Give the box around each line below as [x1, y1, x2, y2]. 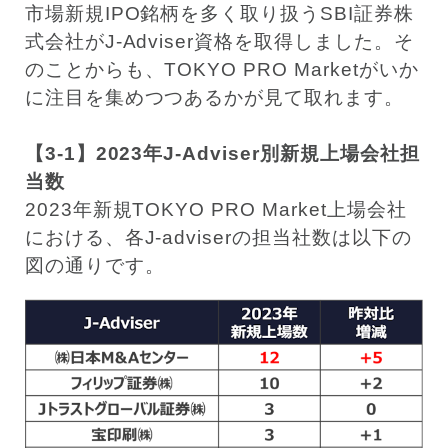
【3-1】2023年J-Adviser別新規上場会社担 [24, 142, 420, 164]
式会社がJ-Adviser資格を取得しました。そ [24, 30, 414, 52]
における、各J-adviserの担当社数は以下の [24, 226, 412, 248]
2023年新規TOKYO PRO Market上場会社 [24, 198, 407, 220]
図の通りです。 [24, 254, 165, 276]
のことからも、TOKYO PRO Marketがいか [24, 58, 419, 80]
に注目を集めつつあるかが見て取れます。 [24, 86, 404, 108]
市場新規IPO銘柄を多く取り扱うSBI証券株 [24, 2, 414, 24]
